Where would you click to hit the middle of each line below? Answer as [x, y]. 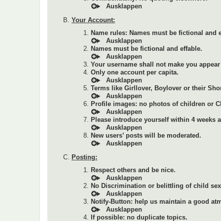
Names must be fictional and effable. [147, 49]
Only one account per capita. [135, 73]
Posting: [84, 157]
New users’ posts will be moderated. [146, 136]
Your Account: [93, 20]
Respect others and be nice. [133, 170]
